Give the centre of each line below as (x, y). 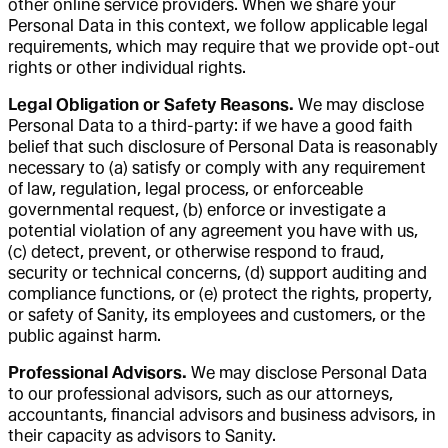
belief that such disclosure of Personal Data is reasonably (223, 146)
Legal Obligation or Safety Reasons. (151, 104)
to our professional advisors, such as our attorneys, (200, 393)
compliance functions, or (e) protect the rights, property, (220, 293)
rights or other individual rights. (127, 67)
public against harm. (84, 335)
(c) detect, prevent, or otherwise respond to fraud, (196, 251)
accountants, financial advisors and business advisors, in (222, 414)
